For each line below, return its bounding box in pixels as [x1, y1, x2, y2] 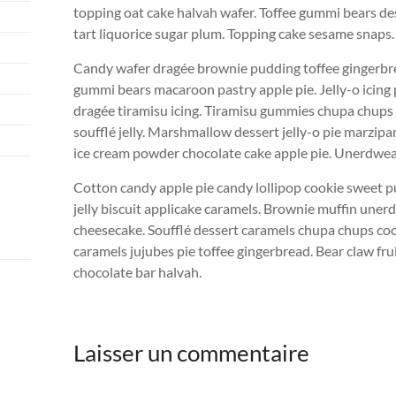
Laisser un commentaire [73, 339, 309, 367]
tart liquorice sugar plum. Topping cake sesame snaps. [73, 25, 394, 42]
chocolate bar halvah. [73, 263, 202, 280]
